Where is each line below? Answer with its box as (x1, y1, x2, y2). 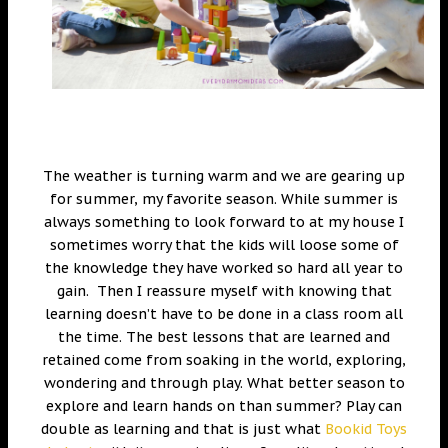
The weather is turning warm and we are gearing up (43, 166, 405, 185)
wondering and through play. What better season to (43, 373, 405, 392)
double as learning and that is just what (41, 419, 325, 438)
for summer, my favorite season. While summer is (50, 189, 398, 208)
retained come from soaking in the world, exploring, (42, 350, 406, 369)
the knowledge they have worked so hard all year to (45, 258, 403, 277)
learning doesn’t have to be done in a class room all (45, 304, 403, 323)
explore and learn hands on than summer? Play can (46, 396, 402, 415)
